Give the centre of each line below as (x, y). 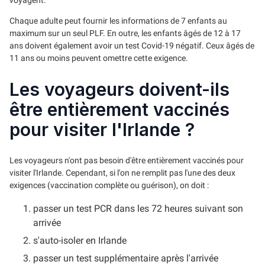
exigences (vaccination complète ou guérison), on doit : (109, 185)
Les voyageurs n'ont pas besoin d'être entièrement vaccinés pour (127, 160)
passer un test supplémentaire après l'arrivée (126, 258)
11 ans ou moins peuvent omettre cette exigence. (99, 58)
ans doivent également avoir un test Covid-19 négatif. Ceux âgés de (132, 45)
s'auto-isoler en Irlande (80, 240)
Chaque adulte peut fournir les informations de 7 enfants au (118, 20)
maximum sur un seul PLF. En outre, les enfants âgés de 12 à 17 (125, 33)
